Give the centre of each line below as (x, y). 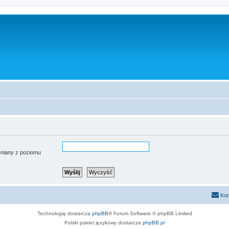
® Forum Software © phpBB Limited (150, 213)
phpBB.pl (154, 223)
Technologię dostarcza (64, 213)
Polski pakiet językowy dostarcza (104, 223)
